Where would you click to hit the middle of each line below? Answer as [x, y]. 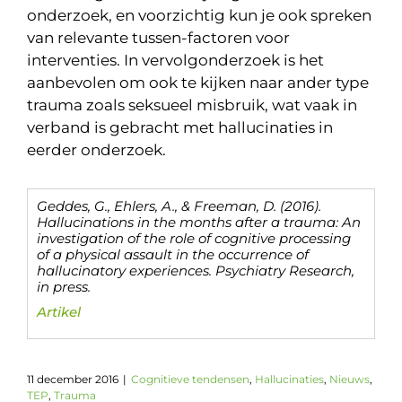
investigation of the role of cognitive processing [194, 238]
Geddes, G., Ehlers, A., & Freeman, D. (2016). [179, 206]
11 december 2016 [73, 379]
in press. [64, 287]
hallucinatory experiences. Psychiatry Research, [196, 271]
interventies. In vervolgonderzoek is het [175, 60]
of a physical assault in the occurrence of [173, 254]
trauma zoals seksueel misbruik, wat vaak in [192, 105]
